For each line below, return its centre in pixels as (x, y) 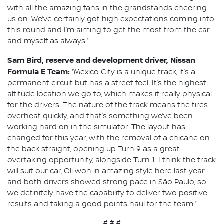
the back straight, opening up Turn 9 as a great (94, 149)
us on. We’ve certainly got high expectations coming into (111, 19)
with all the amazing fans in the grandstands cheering (107, 8)
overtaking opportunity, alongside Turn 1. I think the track (112, 160)
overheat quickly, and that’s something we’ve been (100, 116)
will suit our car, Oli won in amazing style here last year (106, 171)
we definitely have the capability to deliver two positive (107, 193)
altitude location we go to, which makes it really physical (110, 94)
